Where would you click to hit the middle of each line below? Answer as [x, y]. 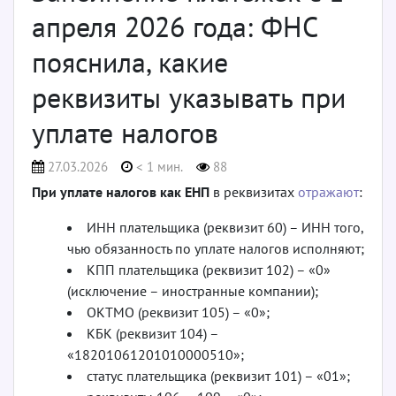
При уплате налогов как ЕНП [121, 191]
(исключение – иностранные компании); [193, 290]
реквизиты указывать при [189, 97]
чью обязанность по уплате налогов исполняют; [216, 248]
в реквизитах [254, 191]
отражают [328, 191]
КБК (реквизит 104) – [152, 333]
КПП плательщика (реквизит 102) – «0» [209, 269]
